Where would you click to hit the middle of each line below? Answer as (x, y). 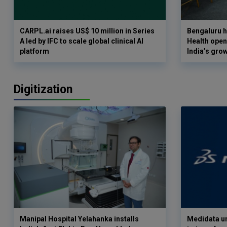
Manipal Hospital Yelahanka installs (79, 219)
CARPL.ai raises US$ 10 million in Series (87, 31)
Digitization (43, 89)
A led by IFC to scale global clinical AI (82, 41)
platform (34, 51)
